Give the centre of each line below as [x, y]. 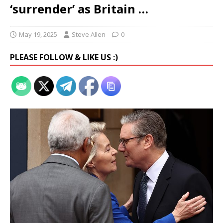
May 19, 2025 [38, 34]
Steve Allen [89, 34]
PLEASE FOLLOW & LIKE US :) [64, 57]
